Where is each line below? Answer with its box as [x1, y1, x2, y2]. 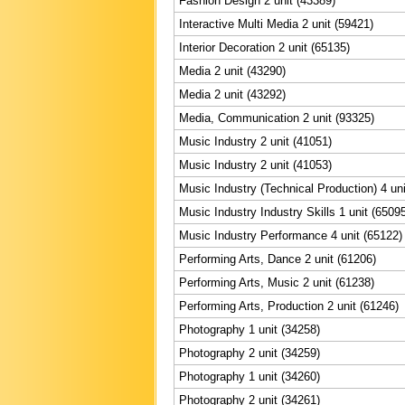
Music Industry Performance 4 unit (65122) [179, 228, 402, 242]
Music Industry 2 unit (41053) [179, 157, 332, 172]
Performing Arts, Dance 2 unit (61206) [179, 251, 376, 266]
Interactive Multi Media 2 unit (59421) [179, 16, 373, 31]
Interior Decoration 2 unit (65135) [179, 40, 350, 54]
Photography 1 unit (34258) [179, 322, 320, 336]
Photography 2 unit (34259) [179, 345, 320, 360]
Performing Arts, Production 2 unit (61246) [179, 298, 399, 313]
